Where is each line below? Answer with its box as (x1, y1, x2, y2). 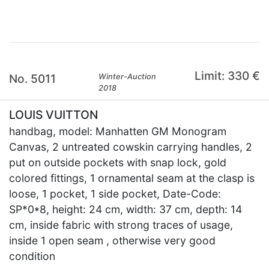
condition (9, 250, 55, 262)
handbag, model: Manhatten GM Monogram (9, 125, 226, 138)
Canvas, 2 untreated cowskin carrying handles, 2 (9, 141, 252, 153)
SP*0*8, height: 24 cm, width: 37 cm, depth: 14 (9, 203, 242, 216)
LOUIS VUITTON (9, 107, 98, 122)
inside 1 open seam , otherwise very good (9, 234, 216, 247)
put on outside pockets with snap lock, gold (9, 156, 226, 169)
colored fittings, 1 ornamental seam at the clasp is (9, 172, 255, 184)
